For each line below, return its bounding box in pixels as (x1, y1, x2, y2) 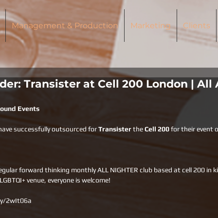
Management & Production (11, 21, 118, 30)
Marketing (130, 21, 171, 30)
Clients (182, 21, 210, 30)
